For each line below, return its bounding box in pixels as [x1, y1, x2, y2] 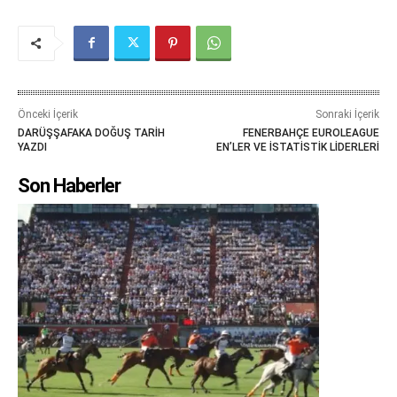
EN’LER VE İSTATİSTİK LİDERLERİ [215, 140, 379, 153]
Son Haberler [18, 174, 121, 197]
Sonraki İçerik [315, 107, 379, 121]
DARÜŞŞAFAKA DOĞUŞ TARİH [18, 126, 165, 139]
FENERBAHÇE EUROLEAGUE [242, 126, 379, 139]
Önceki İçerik [18, 107, 78, 121]
